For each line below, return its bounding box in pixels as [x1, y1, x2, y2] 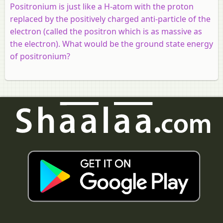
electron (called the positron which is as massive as [10, 26, 202, 37]
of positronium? [10, 51, 70, 62]
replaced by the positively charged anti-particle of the [10, 13, 211, 25]
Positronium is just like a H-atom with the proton [10, 1, 194, 12]
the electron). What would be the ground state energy [10, 38, 213, 50]
